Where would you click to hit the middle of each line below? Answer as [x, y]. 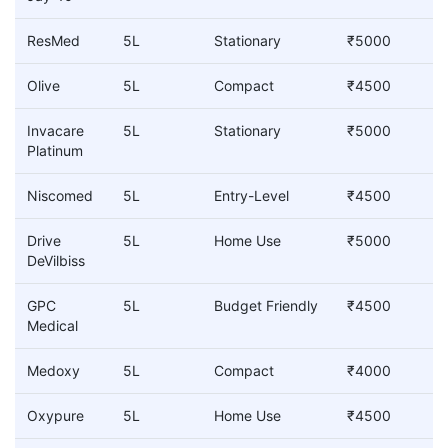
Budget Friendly [266, 306]
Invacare [55, 131]
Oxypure [55, 416]
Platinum [55, 151]
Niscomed [60, 196]
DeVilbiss [56, 261]
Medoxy [53, 371]
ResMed [53, 41]
